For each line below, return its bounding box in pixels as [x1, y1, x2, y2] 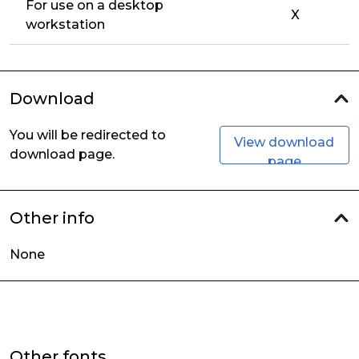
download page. [10, 147, 115, 162]
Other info [10, 208, 95, 228]
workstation [26, 17, 105, 32]
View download [234, 135, 335, 150]
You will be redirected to [10, 127, 166, 143]
